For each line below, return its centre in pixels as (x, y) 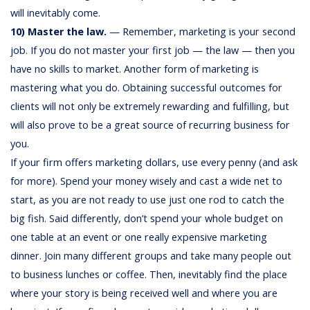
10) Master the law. (59, 31)
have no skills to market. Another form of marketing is (135, 69)
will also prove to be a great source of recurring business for (151, 125)
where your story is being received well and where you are (144, 293)
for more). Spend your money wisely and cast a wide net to (147, 181)
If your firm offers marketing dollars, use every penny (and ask (154, 162)
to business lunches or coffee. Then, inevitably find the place (149, 274)
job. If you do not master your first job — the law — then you (153, 50)
